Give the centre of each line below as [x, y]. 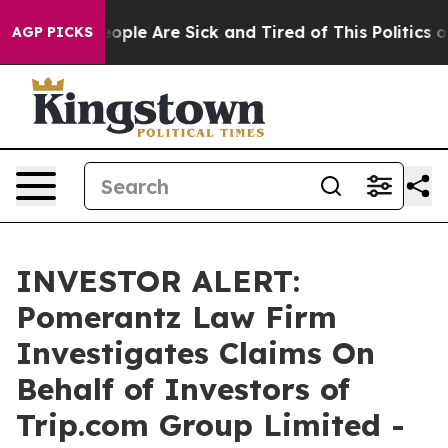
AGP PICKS [52, 32]
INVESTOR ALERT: [158, 281]
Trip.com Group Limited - [210, 425]
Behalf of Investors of [183, 389]
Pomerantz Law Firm [176, 317]
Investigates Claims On [195, 353]
